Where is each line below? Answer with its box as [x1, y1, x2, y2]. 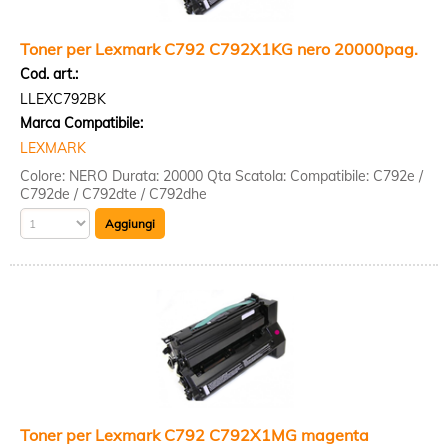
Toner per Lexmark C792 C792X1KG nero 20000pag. [20, 39, 418, 59]
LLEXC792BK [20, 90, 106, 108]
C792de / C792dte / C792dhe [20, 185, 207, 203]
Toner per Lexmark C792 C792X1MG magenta [20, 425, 369, 445]
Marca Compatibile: [20, 114, 143, 132]
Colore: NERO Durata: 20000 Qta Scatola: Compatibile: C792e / [20, 167, 423, 185]
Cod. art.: [20, 65, 78, 83]
